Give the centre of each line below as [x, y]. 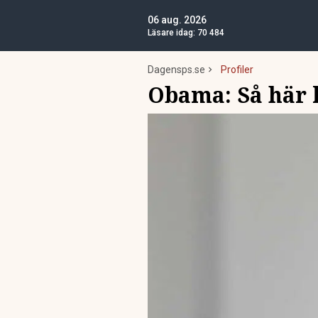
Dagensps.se [176, 70]
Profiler [237, 70]
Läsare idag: [172, 33]
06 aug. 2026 [177, 20]
